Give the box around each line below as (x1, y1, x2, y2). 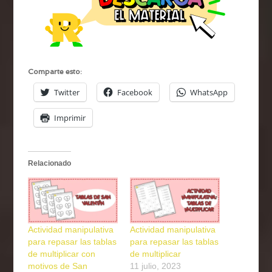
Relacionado (28, 158, 72, 168)
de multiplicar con (28, 249, 96, 259)
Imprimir (54, 112, 86, 123)
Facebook (117, 86, 153, 98)
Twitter (54, 86, 80, 98)
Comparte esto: (28, 67, 83, 76)
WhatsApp (190, 86, 228, 98)
